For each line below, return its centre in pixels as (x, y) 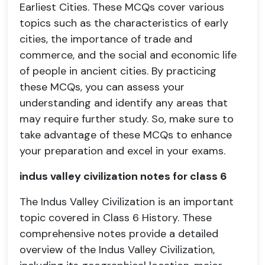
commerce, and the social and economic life (128, 55)
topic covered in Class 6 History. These (116, 218)
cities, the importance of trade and (106, 39)
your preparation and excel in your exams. (122, 151)
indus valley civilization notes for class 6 (123, 176)
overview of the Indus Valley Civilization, (117, 250)
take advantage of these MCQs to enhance (126, 135)
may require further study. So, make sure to (127, 119)
